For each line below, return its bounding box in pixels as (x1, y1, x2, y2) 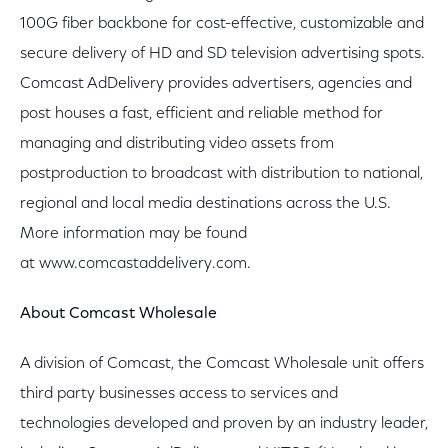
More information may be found (20, 226, 247, 242)
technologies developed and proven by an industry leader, (20, 416, 428, 432)
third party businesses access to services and (20, 386, 338, 402)
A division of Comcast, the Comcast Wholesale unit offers (20, 356, 424, 372)
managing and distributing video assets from (20, 136, 334, 152)
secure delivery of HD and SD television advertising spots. (20, 46, 425, 62)
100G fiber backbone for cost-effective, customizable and (20, 16, 424, 32)
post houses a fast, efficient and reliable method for (20, 106, 383, 122)
